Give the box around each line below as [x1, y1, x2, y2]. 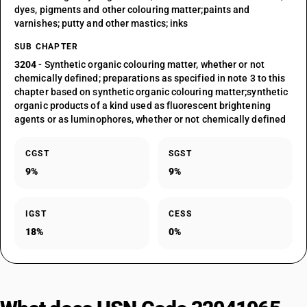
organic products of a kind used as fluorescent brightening [14, 100, 271, 111]
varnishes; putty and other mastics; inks [14, 18, 188, 29]
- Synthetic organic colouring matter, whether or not [36, 59, 265, 70]
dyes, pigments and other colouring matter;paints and [14, 4, 250, 15]
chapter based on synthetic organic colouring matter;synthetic [14, 86, 288, 97]
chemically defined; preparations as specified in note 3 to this [14, 73, 286, 84]
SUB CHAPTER [14, 42, 79, 51]
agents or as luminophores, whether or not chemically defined [14, 114, 286, 125]
